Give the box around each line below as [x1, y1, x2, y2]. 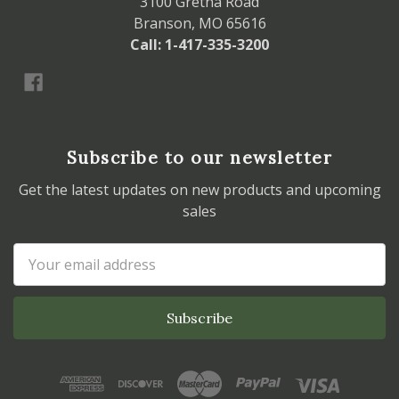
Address [13, 265, 67, 286]
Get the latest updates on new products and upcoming [18, 180, 381, 200]
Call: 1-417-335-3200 [130, 35, 269, 55]
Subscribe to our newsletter [66, 147, 333, 169]
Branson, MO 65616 [133, 13, 266, 34]
